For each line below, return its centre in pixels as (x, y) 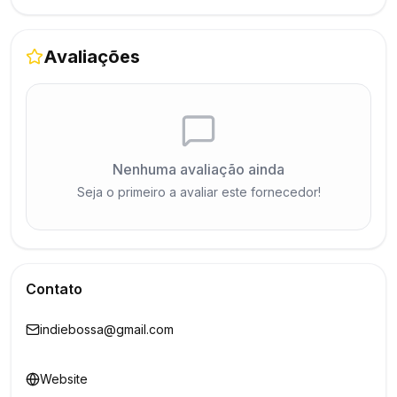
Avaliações (92, 57)
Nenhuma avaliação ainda (198, 169)
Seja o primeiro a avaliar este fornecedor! (198, 192)
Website (64, 379)
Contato (54, 289)
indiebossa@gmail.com (107, 329)
